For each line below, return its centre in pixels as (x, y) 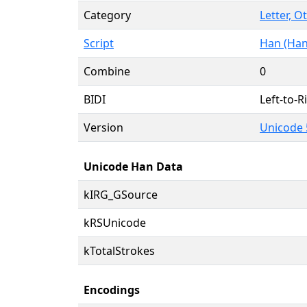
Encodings (112, 290)
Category (107, 15)
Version (103, 127)
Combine (107, 71)
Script (99, 43)
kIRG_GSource (121, 194)
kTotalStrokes (119, 250)
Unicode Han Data (133, 166)
